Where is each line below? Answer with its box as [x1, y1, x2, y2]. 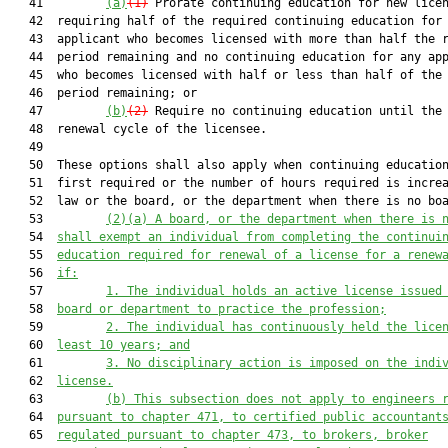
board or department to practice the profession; [57, 302, 386, 316]
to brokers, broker [302, 428, 428, 442]
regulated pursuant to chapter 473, [57, 428, 295, 442]
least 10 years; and [57, 338, 190, 352]
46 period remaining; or [8, 86, 197, 100]
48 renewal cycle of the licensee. [8, 122, 267, 136]
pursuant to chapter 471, [57, 410, 232, 424]
